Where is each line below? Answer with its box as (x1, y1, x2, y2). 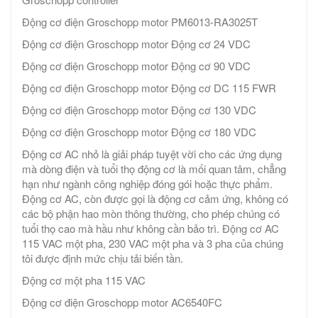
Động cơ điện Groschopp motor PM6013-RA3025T (22, 14, 258, 30)
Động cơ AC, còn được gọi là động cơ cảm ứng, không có (22, 191, 288, 207)
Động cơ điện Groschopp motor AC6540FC (22, 295, 222, 310)
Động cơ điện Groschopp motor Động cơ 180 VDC (22, 124, 256, 140)
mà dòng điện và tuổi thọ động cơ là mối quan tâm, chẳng (22, 161, 286, 177)
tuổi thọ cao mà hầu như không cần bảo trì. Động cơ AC (22, 221, 279, 236)
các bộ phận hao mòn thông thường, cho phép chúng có (22, 206, 280, 221)
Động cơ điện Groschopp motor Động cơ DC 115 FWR (22, 80, 276, 96)
